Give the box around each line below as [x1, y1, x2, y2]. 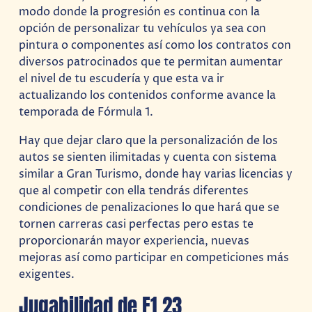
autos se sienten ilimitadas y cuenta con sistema [19, 149, 277, 165]
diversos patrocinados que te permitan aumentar [19, 54, 283, 70]
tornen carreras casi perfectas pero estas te [19, 216, 254, 232]
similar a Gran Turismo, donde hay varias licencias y [19, 166, 293, 182]
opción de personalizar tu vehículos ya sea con [19, 21, 267, 37]
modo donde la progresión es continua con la [19, 4, 260, 20]
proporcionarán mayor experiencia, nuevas [19, 233, 250, 249]
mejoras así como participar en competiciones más [19, 249, 290, 265]
